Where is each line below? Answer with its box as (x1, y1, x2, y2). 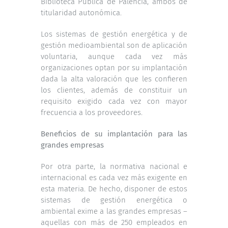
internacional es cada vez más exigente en (41, 173, 187, 182)
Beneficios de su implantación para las (41, 129, 187, 138)
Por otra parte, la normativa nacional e (41, 161, 187, 171)
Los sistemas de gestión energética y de (41, 29, 187, 39)
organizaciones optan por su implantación (41, 63, 187, 72)
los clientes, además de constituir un (41, 85, 187, 95)
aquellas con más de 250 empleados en (41, 217, 187, 227)
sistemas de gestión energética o (41, 195, 187, 205)
